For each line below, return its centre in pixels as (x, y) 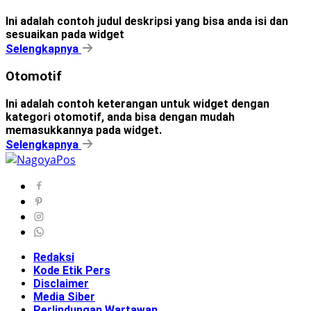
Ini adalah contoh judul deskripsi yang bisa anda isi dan (147, 21)
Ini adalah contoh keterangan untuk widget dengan (137, 103)
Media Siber (64, 296)
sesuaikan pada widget (65, 34)
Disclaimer (61, 283)
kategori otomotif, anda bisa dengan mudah (120, 117)
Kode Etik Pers (72, 270)
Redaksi (54, 257)
